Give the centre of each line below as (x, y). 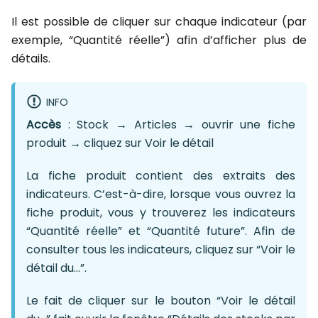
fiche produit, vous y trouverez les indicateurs (161, 212)
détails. (31, 58)
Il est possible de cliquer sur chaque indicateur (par (159, 21)
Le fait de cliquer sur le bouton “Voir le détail (161, 300)
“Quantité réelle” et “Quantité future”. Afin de (161, 231)
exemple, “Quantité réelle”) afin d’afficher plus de (159, 40)
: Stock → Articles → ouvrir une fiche (178, 124)
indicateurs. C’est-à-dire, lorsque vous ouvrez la (161, 194)
